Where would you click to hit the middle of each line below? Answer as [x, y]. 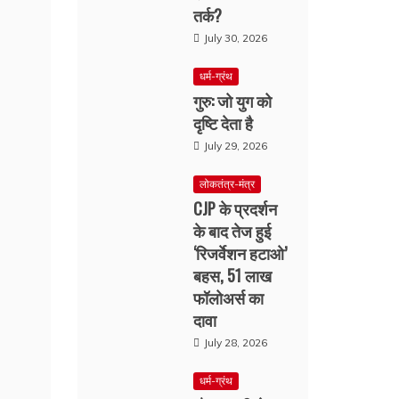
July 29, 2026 [236, 146]
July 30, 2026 [236, 38]
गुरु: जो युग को [233, 101]
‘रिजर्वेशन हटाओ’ [240, 253]
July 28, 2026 [236, 342]
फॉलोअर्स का [229, 297]
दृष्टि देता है [224, 123]
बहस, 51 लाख [233, 275]
